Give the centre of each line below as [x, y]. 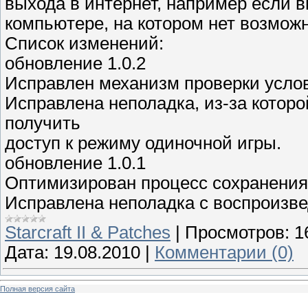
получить [43, 123]
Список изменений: [84, 43]
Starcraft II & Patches [88, 232]
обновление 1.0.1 [75, 163]
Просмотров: [237, 232]
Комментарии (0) [224, 252]
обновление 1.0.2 [75, 63]
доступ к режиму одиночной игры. [143, 143]
